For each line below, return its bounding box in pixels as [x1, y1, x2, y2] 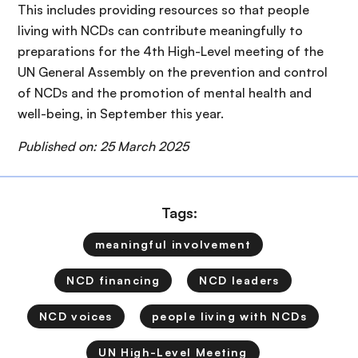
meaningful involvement [94, 237, 252, 251]
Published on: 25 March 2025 [18, 138, 189, 154]
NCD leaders [199, 273, 280, 287]
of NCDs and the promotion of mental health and [18, 85, 312, 101]
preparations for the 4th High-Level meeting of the [18, 43, 324, 59]
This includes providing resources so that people [18, 2, 309, 18]
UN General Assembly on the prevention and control [18, 64, 328, 80]
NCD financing [66, 273, 161, 287]
